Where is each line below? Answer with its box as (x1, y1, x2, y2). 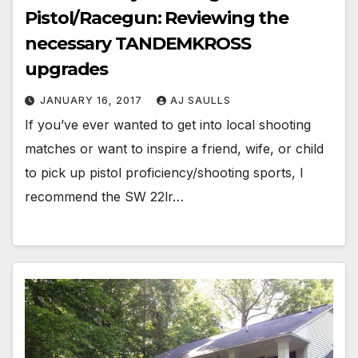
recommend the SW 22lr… (25, 189, 184, 205)
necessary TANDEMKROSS (25, 33, 251, 55)
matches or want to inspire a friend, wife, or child (25, 141, 324, 157)
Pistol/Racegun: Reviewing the (25, 7, 289, 30)
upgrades (25, 58, 109, 81)
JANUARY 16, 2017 (40, 94, 145, 107)
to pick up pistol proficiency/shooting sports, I (25, 165, 304, 181)
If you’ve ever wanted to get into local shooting (25, 117, 311, 133)
